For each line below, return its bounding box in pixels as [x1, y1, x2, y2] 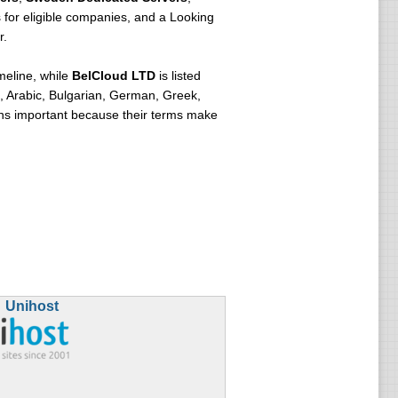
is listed [155, 68, 201, 83]
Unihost [4, 298, 59, 314]
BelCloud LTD [71, 68, 155, 83]
